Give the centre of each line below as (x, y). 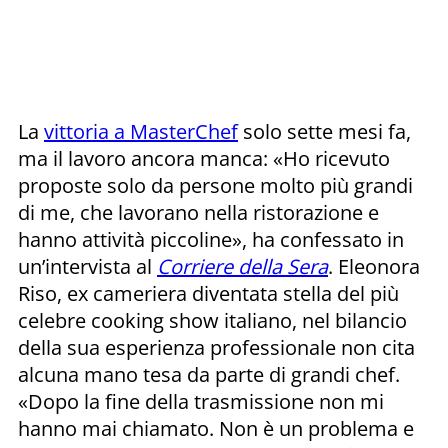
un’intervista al (87, 266)
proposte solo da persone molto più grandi (215, 185)
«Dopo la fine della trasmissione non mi (201, 401)
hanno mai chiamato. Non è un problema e (216, 428)
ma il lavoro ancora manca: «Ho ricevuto (204, 158)
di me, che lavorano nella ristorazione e (198, 212)
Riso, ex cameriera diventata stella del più (208, 293)
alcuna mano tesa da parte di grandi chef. (209, 374)
